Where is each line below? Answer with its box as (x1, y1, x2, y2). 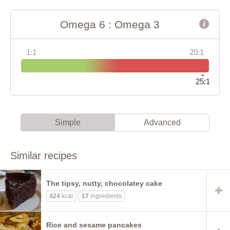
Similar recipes (10, 149, 77, 161)
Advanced (143, 118, 181, 127)
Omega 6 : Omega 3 (60, 18, 160, 30)
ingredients (89, 192, 122, 200)
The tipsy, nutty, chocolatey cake (46, 179, 162, 187)
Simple (55, 118, 81, 127)
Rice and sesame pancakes (46, 220, 142, 229)
